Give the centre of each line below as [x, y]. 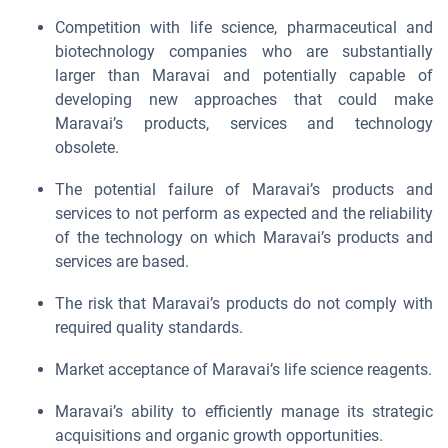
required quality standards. [149, 327]
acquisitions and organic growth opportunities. [219, 435]
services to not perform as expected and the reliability [244, 213]
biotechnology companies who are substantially [244, 51]
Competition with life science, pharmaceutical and [244, 27]
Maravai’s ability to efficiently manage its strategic [244, 411]
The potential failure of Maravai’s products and [244, 189]
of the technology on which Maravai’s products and [244, 237]
